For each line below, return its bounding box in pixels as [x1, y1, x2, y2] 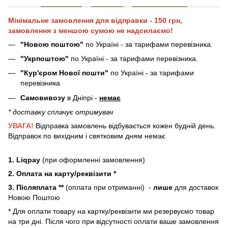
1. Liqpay [8, 156, 42, 164]
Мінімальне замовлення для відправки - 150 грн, [8, 16, 182, 24]
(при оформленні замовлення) [42, 156, 145, 164]
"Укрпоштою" [20, 54, 69, 63]
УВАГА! [8, 122, 34, 130]
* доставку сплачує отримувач [8, 108, 113, 117]
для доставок [173, 183, 218, 192]
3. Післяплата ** [8, 183, 64, 192]
